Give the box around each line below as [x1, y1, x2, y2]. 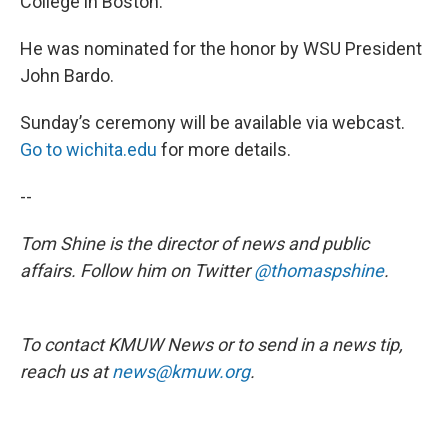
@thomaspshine [254, 259, 384, 281]
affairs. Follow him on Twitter [20, 259, 254, 281]
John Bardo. [20, 64, 114, 86]
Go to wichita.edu [20, 138, 157, 160]
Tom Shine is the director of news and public [20, 232, 369, 254]
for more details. [157, 138, 291, 160]
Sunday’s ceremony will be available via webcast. [20, 111, 405, 133]
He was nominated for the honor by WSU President [20, 37, 422, 59]
